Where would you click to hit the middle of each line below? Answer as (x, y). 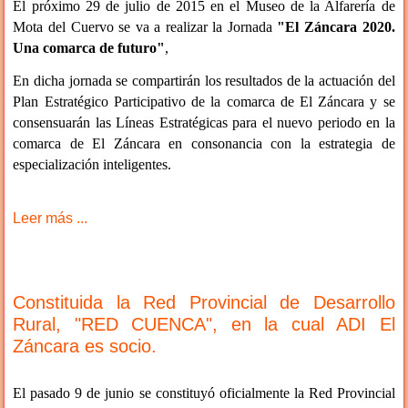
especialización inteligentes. (92, 165)
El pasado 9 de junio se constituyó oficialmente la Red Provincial (204, 393)
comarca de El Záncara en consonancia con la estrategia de (204, 144)
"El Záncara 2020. (336, 27)
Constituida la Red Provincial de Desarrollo (204, 303)
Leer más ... (51, 219)
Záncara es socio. (85, 347)
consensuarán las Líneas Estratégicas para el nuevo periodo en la (204, 123)
